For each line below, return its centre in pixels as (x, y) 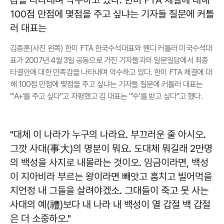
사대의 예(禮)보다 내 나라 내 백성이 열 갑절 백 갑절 (110, 204)
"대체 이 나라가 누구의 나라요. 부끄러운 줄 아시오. (108, 134)
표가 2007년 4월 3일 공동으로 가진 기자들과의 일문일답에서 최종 (109, 60)
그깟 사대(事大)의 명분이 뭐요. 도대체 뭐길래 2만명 (111, 148)
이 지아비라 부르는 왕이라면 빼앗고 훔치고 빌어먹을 (111, 176)
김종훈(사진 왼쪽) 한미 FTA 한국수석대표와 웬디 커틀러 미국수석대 (111, 48)
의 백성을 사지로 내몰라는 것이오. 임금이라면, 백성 (109, 162)
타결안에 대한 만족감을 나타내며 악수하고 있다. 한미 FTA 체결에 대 (111, 72)
